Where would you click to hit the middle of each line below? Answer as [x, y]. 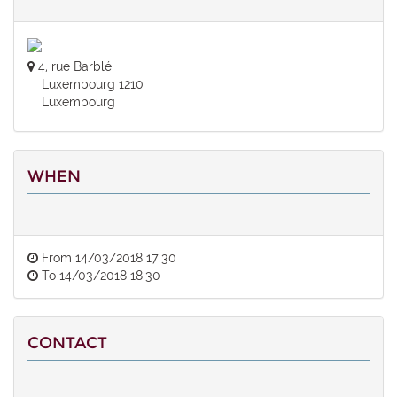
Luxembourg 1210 [86, 84]
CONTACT [67, 343]
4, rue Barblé [75, 66]
